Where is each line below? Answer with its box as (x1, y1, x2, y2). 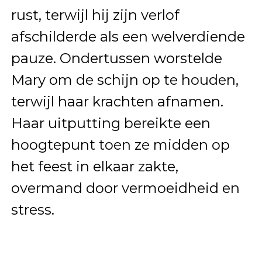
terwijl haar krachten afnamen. (11, 93, 223, 111)
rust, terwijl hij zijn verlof (11, 6, 180, 24)
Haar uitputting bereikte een (11, 115, 211, 132)
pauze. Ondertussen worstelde (11, 50, 222, 67)
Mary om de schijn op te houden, (11, 71, 239, 89)
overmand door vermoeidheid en (11, 180, 240, 197)
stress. (11, 201, 54, 219)
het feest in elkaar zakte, (11, 158, 178, 175)
